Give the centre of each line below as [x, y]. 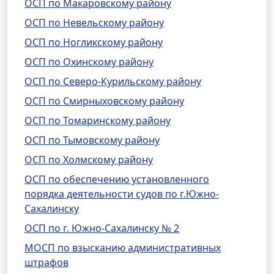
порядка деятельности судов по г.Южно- [122, 194]
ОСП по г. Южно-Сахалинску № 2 [102, 228]
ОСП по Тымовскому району [92, 140]
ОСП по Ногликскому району [94, 42]
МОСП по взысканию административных [123, 248]
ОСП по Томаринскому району [98, 120]
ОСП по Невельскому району [94, 23]
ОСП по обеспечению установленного [117, 179]
